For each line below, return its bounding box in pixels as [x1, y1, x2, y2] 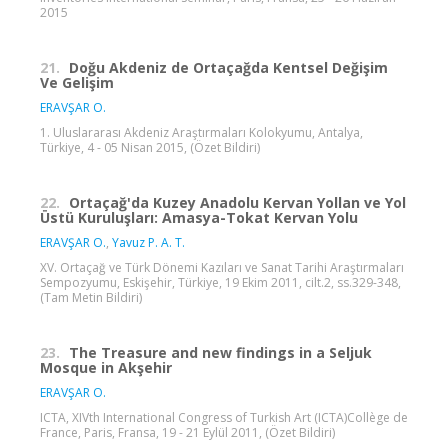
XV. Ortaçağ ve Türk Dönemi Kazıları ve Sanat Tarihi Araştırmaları [40, 258, 404, 276]
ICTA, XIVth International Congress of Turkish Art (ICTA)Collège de [40, 408, 408, 426]
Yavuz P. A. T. [112, 233, 185, 251]
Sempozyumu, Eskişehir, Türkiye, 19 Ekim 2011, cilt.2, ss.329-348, [40, 273, 401, 291]
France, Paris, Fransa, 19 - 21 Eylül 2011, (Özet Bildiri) [40, 423, 335, 441]
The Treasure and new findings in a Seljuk [69, 342, 372, 362]
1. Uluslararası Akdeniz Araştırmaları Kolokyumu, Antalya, [40, 123, 363, 141]
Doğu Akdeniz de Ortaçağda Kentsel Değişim [69, 57, 388, 77]
